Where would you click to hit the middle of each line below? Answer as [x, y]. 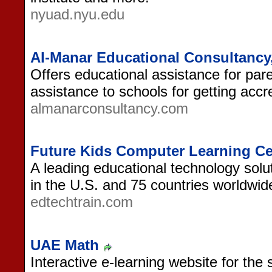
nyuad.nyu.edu [77, 14]
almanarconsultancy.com [109, 108]
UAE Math [65, 245]
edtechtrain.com [82, 202]
